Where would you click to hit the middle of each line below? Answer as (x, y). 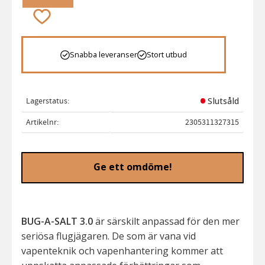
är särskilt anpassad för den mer (166, 222)
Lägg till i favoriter (73, 15)
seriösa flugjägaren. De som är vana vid (109, 236)
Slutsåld (223, 101)
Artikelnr (41, 122)
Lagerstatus (47, 101)
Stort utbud (167, 55)
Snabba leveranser (104, 55)
